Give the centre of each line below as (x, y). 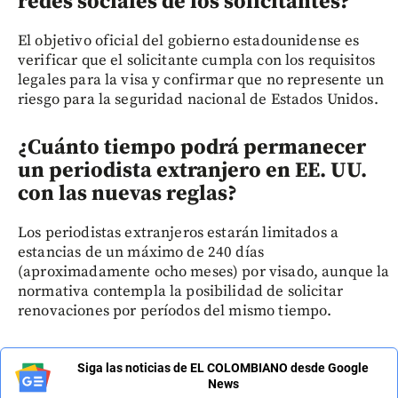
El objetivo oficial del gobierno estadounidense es (189, 41)
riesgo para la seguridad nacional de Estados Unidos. (198, 100)
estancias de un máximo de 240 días (141, 253)
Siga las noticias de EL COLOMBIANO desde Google (223, 368)
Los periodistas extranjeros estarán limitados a (179, 233)
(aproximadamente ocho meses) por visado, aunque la (204, 272)
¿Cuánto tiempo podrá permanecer (192, 148)
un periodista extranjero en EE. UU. (192, 171)
